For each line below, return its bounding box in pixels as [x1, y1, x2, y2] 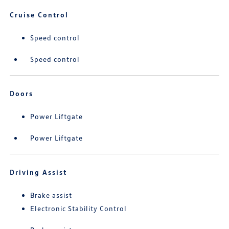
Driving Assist [10, 168, 67, 177]
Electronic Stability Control [30, 204, 127, 213]
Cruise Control [10, 10, 69, 19]
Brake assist [30, 191, 73, 200]
